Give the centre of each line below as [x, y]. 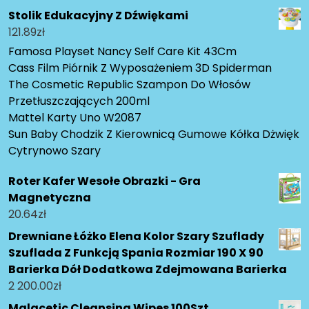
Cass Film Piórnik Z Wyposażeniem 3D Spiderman [140, 68]
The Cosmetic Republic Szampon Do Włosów [129, 85]
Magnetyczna [50, 198]
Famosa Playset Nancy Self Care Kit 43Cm [122, 52]
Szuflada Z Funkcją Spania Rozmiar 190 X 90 [136, 253]
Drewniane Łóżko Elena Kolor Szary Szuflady [136, 237]
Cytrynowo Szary [54, 151]
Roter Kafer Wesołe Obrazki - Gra [104, 181]
